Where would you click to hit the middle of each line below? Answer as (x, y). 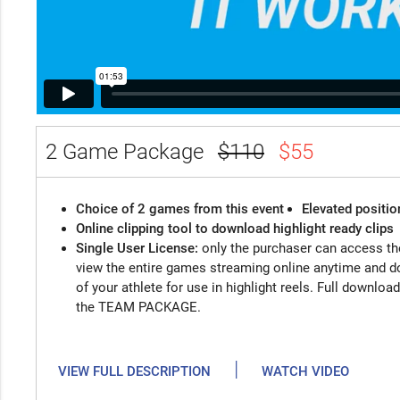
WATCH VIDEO (305, 372)
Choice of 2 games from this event (179, 209)
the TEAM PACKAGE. (138, 308)
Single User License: (138, 249)
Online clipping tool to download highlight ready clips (234, 229)
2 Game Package (127, 152)
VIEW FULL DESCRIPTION (134, 372)
